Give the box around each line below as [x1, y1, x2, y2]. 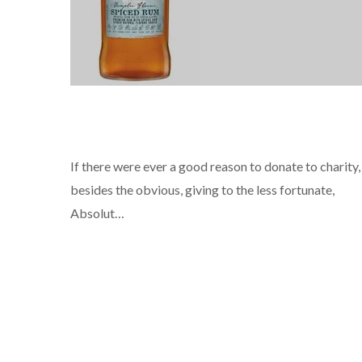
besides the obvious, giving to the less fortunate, [70, 182, 335, 198]
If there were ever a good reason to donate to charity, [70, 158, 360, 175]
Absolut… [70, 205, 124, 221]
